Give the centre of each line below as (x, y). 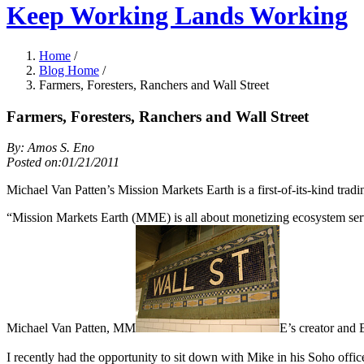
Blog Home (69, 70)
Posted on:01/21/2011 (63, 162)
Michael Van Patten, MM (71, 328)
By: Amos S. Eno (50, 148)
